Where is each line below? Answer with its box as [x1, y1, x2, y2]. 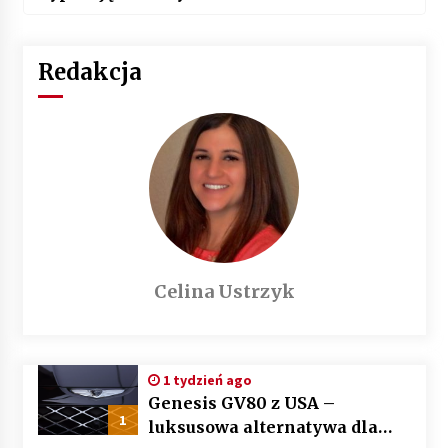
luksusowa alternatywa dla [147, 417, 378, 438]
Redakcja [37, 58, 142, 87]
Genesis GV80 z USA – [147, 393, 335, 414]
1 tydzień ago [159, 371, 252, 390]
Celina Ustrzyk [153, 280, 295, 304]
